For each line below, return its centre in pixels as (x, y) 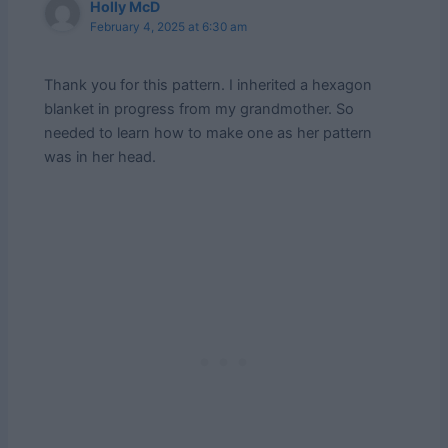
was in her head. (100, 157)
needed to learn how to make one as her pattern (208, 133)
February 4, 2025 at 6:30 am (169, 27)
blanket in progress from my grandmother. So (199, 109)
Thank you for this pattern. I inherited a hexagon (208, 85)
